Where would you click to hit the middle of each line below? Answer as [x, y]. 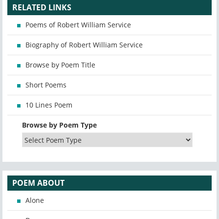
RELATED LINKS [42, 8]
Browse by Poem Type [59, 125]
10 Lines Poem [49, 105]
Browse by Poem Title [60, 65]
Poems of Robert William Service [78, 25]
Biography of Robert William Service [84, 45]
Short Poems [46, 85]
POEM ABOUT [38, 183]
